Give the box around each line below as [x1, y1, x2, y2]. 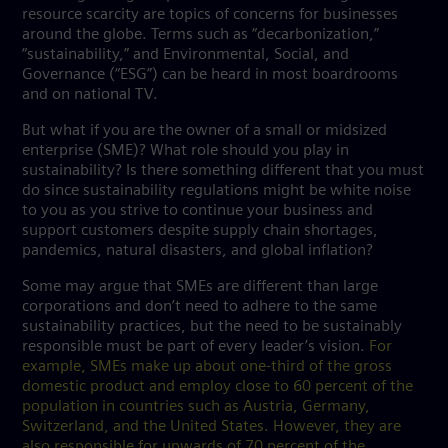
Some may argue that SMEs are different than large [22, 279, 378, 294]
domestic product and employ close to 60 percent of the [22, 379, 413, 394]
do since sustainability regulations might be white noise [22, 183, 411, 198]
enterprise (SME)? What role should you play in [22, 143, 349, 158]
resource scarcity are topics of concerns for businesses [22, 7, 398, 22]
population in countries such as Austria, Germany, [22, 399, 370, 414]
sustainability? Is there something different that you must [22, 163, 424, 178]
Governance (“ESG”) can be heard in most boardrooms [22, 67, 398, 82]
